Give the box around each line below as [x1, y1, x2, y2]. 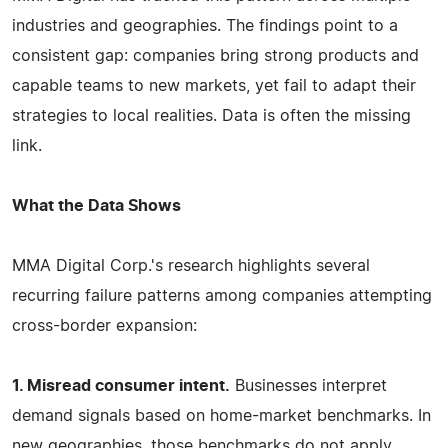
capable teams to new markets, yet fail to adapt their [12, 77, 416, 94]
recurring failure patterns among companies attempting [12, 287, 432, 304]
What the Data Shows [12, 197, 181, 214]
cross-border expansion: [12, 317, 197, 334]
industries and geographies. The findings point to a [12, 17, 398, 34]
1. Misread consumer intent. [12, 377, 230, 394]
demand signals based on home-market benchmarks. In [12, 407, 431, 424]
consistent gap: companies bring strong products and [12, 47, 419, 64]
